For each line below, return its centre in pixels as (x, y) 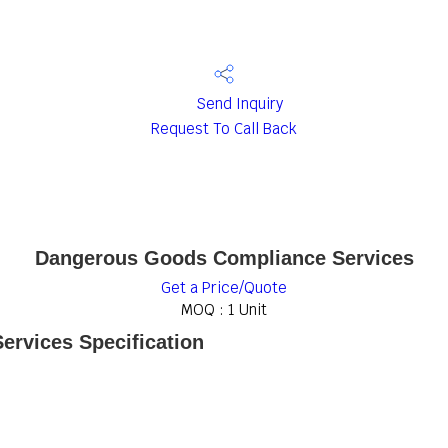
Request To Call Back (224, 128)
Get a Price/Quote (224, 287)
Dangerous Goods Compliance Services (224, 258)
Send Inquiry (237, 104)
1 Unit (247, 309)
